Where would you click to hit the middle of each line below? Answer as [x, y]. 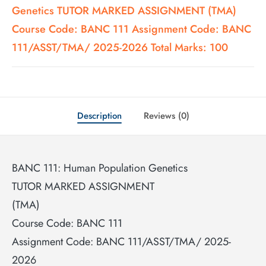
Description [99, 116]
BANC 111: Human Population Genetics [100, 168]
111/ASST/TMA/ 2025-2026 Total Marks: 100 [120, 48]
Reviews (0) [166, 116]
